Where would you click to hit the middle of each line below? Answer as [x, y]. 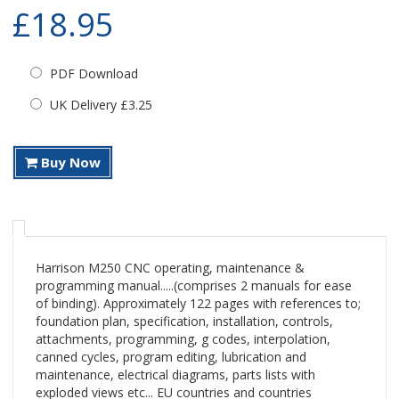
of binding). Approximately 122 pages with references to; [198, 303]
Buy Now [69, 162]
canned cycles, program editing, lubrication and [171, 357]
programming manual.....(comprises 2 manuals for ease [194, 285]
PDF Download [92, 73]
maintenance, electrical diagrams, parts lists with [175, 375]
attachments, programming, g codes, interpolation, [183, 339]
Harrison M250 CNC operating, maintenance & [170, 268]
